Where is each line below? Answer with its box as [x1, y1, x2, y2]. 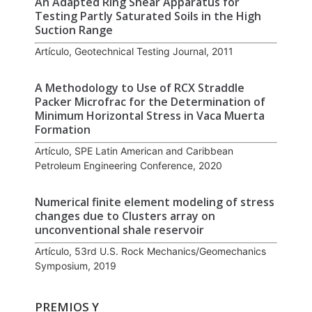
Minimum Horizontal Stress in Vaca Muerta [35, 107, 265, 123]
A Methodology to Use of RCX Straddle [35, 79, 244, 95]
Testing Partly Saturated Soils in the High [35, 8, 261, 24]
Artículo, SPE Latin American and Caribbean [35, 144, 233, 157]
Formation [35, 121, 91, 137]
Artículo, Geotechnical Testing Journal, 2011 [35, 45, 233, 57]
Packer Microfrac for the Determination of [35, 93, 265, 109]
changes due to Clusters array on [35, 208, 215, 224]
